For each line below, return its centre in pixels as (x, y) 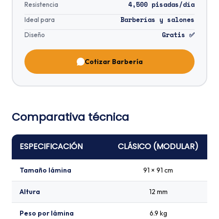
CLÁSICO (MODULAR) (158, 146)
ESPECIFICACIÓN (51, 146)
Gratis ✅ (178, 34)
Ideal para (40, 19)
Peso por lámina (47, 213)
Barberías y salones (157, 19)
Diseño (35, 34)
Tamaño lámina (45, 170)
